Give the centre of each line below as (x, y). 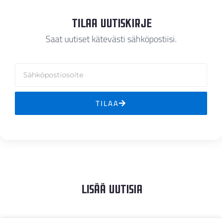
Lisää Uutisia (111, 187)
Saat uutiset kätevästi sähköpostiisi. (111, 39)
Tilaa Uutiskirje (111, 21)
